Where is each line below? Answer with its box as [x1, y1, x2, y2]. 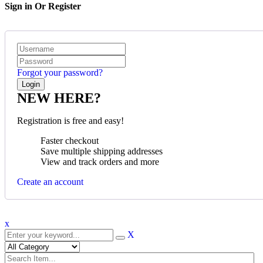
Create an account [17, 177, 83, 187]
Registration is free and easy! [17, 116, 124, 126]
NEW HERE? [17, 90, 101, 106]
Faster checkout [41, 136, 99, 146]
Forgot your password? [17, 68, 103, 78]
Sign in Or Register [5, 1, 81, 12]
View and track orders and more [41, 157, 159, 167]
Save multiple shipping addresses [41, 146, 163, 157]
